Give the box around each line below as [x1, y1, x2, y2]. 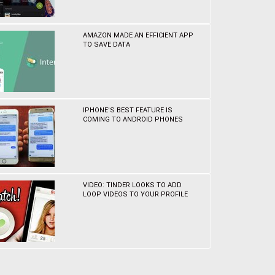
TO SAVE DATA [83, 41, 131, 48]
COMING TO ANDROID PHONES [83, 115, 184, 123]
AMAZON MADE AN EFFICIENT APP [83, 31, 194, 39]
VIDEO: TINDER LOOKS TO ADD [83, 181, 182, 189]
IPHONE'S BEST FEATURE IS [83, 106, 173, 114]
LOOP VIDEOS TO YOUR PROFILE [83, 190, 188, 198]
